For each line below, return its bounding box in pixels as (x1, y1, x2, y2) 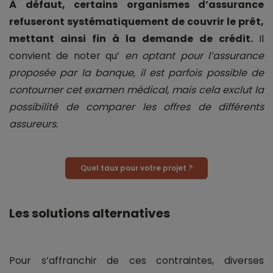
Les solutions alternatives (9, 205, 170, 222)
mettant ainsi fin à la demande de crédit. (9, 32, 259, 46)
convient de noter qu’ (9, 49, 125, 63)
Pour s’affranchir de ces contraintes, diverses (9, 253, 264, 268)
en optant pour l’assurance (124, 49, 264, 63)
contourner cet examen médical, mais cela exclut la (9, 83, 264, 97)
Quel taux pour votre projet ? (80, 163, 193, 174)
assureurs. (9, 117, 58, 132)
